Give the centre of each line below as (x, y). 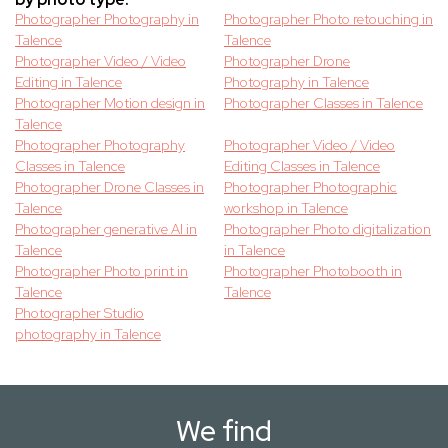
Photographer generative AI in (106, 229)
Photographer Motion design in (110, 103)
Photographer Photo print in (101, 271)
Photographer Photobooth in (313, 271)
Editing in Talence (68, 82)
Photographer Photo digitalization (327, 229)
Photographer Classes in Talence (323, 103)
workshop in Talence (286, 208)
